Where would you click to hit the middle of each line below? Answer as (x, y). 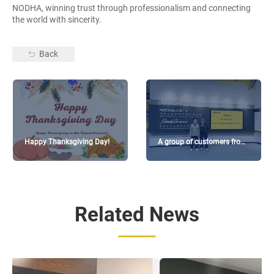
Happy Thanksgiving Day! (67, 142)
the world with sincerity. (57, 20)
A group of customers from (202, 142)
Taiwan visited (181, 153)
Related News (137, 214)
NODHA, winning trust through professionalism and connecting (131, 8)
